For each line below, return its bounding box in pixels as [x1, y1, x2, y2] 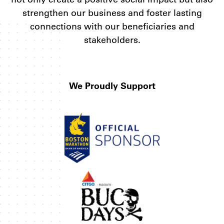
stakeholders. [83, 34, 140, 45]
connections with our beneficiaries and [29, 20, 194, 32]
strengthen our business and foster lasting [22, 7, 202, 18]
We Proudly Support [68, 79, 155, 91]
